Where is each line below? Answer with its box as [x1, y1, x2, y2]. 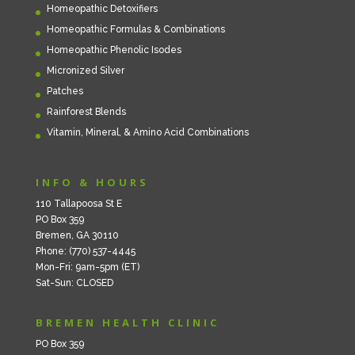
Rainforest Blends [46, 105, 126, 117]
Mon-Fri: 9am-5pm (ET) [35, 261, 139, 273]
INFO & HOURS [35, 174, 149, 189]
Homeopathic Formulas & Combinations [46, 23, 225, 35]
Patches [46, 85, 83, 97]
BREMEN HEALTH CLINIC [35, 315, 219, 330]
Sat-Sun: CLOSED [35, 277, 113, 288]
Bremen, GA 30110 [35, 229, 119, 241]
